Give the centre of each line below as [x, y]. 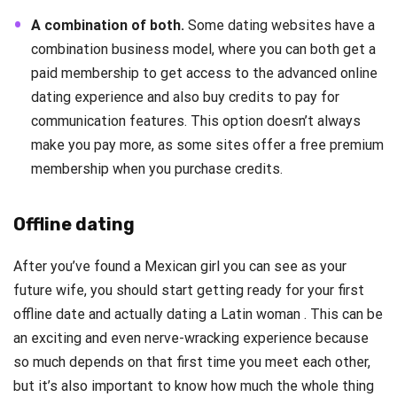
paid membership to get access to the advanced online [204, 74]
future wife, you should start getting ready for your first [189, 291]
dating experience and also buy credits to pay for [185, 97]
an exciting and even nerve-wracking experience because [191, 339]
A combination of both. [108, 26]
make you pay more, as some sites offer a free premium [207, 145]
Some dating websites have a [280, 26]
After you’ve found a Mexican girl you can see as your [180, 267]
